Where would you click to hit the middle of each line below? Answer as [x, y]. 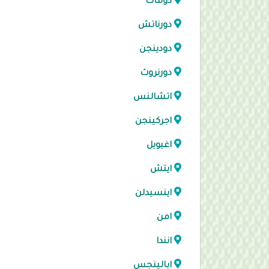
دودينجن [156, 50]
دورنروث [156, 74]
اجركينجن [153, 122]
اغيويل [159, 146]
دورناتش [155, 26]
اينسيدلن [153, 194]
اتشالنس [153, 98]
